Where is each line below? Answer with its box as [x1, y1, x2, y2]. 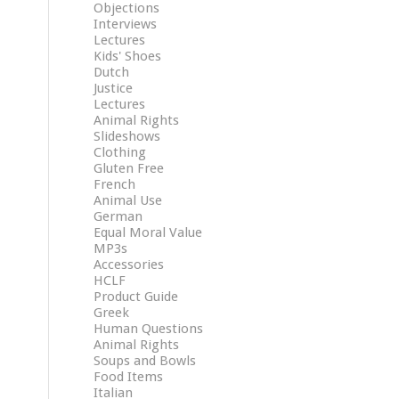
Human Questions [94, 321, 204, 337]
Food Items [94, 369, 164, 385]
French [94, 176, 136, 192]
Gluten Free [94, 160, 165, 176]
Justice [94, 80, 134, 96]
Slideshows [94, 128, 161, 144]
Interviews [94, 16, 158, 32]
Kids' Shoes [94, 48, 162, 64]
